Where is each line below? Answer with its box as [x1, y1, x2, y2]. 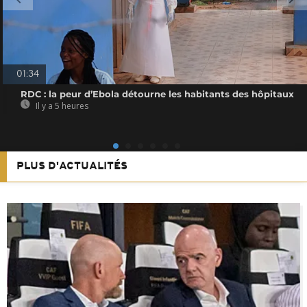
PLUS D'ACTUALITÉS [16, 160, 127, 172]
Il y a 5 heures [34, 99, 89, 112]
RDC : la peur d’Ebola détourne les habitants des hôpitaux [21, 88, 295, 99]
